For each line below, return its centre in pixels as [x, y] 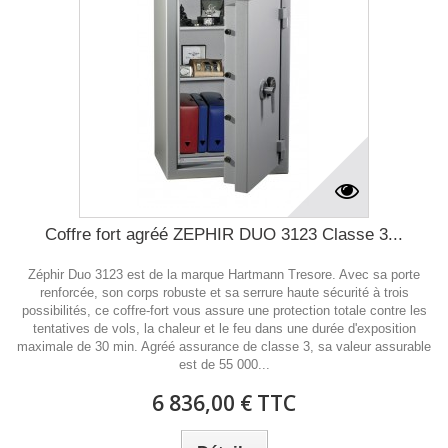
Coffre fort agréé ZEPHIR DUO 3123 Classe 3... [224, 234]
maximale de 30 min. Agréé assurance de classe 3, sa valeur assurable [224, 346]
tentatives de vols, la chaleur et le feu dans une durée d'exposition [224, 328]
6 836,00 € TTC [224, 403]
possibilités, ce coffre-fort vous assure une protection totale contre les [224, 310]
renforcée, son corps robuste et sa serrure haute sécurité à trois [224, 292]
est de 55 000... [224, 364]
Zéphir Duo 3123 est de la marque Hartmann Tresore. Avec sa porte [224, 274]
